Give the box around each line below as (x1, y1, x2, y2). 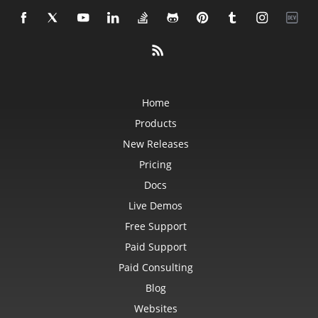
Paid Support (124, 240, 187, 254)
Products (134, 116, 177, 131)
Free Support (124, 219, 187, 234)
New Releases (122, 137, 189, 151)
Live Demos (128, 199, 182, 213)
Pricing (139, 158, 172, 172)
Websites (133, 302, 177, 316)
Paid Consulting (118, 261, 193, 275)
